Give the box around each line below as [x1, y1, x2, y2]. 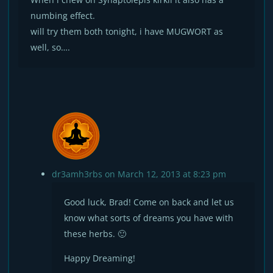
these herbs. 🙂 [64, 228, 127, 239]
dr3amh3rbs [52, 168, 103, 180]
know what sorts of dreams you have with [64, 212, 234, 224]
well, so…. [30, 41, 71, 53]
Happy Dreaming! [64, 252, 136, 264]
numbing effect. [30, 10, 96, 21]
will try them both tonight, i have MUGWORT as [30, 26, 224, 37]
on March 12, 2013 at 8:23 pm [105, 168, 227, 180]
